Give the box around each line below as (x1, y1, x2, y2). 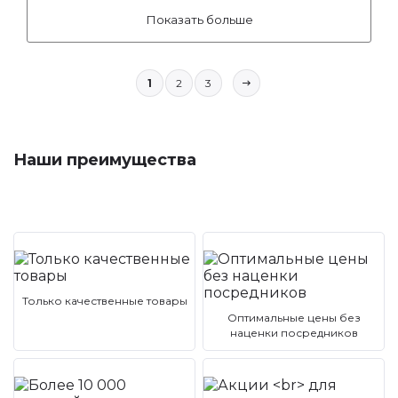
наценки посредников (229, 326, 358, 339)
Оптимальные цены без (227, 311, 361, 324)
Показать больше (145, 12, 253, 27)
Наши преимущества (13, 150, 196, 170)
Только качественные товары (21, 294, 187, 307)
